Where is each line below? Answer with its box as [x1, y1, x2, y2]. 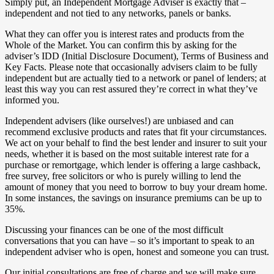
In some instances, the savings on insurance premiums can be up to [5, 193, 262, 204]
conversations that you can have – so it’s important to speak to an [5, 235, 254, 246]
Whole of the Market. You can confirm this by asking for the [5, 40, 237, 51]
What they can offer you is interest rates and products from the [5, 29, 244, 40]
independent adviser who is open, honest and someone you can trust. [5, 246, 269, 257]
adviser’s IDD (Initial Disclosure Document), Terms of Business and [5, 51, 268, 62]
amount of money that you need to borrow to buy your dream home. [5, 182, 267, 193]
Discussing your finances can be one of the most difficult [5, 224, 223, 235]
